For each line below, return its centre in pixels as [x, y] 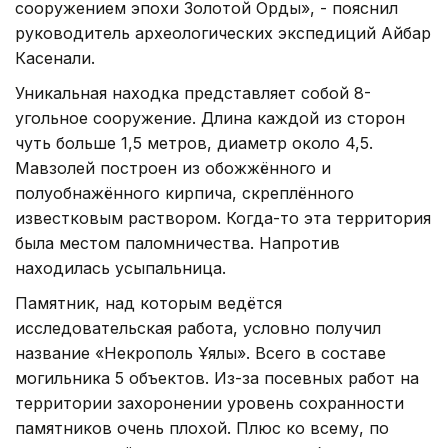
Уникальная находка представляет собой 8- [193, 93]
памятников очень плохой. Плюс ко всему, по [202, 428]
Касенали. [55, 58]
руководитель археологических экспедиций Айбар [223, 33]
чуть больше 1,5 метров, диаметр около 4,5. [194, 143]
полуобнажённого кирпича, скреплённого [184, 193]
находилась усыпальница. [120, 268]
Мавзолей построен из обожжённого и [173, 168]
